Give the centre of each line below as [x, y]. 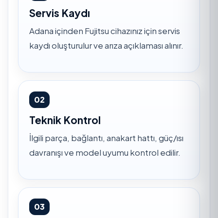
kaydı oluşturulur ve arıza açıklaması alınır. [106, 45]
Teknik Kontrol [65, 120]
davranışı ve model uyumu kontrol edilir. [105, 152]
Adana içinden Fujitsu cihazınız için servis [105, 30]
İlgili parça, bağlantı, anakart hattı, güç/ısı [106, 137]
